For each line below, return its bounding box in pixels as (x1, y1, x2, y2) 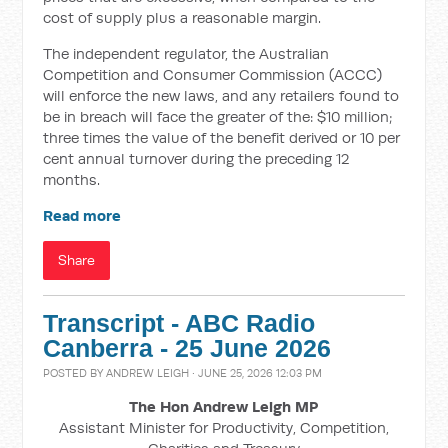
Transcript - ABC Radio (43, 310, 316, 337)
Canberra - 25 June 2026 (43, 335, 332, 362)
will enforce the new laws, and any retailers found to (43, 86, 400, 105)
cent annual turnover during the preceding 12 (43, 149, 350, 168)
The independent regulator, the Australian (43, 44, 330, 63)
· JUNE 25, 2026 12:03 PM (189, 366, 323, 380)
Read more (43, 206, 122, 225)
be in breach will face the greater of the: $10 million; (43, 107, 394, 126)
